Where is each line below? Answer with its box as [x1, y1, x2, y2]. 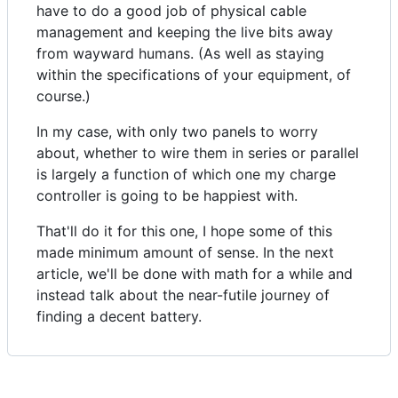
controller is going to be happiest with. [36, 187, 298, 205]
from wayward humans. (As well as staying [36, 44, 324, 63]
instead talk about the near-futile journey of [36, 286, 330, 305]
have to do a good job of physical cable [36, 2, 306, 20]
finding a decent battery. [36, 307, 202, 326]
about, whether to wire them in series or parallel [36, 144, 359, 163]
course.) [36, 87, 91, 106]
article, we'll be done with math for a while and [36, 265, 353, 283]
